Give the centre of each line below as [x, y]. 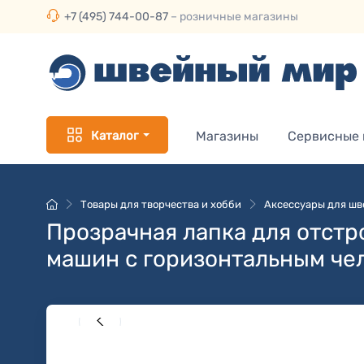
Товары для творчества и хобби [161, 204]
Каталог [115, 135]
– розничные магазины [233, 17]
